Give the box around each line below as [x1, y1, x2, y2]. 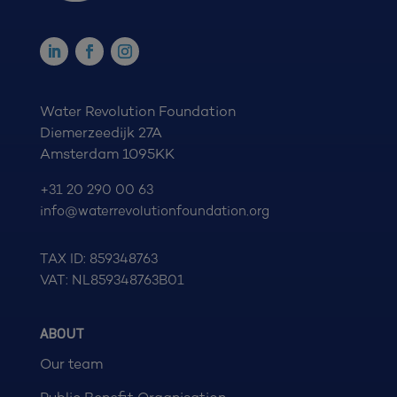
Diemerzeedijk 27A [39, 123, 162, 141]
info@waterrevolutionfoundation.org [39, 202, 269, 219]
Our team [39, 354, 103, 372]
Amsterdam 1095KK [39, 144, 175, 162]
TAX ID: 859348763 [39, 250, 158, 267]
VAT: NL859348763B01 [39, 271, 184, 288]
